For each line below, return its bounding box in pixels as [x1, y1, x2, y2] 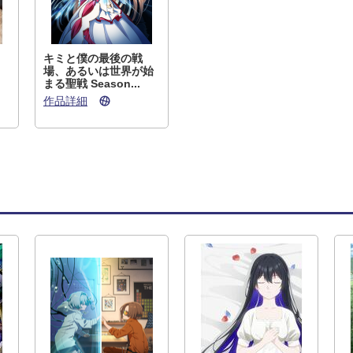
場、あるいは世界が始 [43, 65, 154, 77]
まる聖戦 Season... [43, 77, 140, 90]
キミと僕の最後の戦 [43, 52, 143, 65]
